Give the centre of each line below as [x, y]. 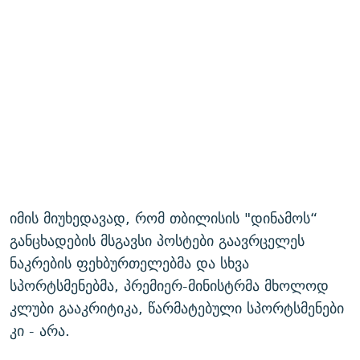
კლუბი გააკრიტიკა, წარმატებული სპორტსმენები [177, 308]
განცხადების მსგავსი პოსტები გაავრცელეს [157, 241]
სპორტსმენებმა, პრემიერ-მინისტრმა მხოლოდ [169, 286]
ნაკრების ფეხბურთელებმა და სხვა [129, 263]
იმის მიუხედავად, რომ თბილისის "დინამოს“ [164, 218]
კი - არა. [40, 331]
